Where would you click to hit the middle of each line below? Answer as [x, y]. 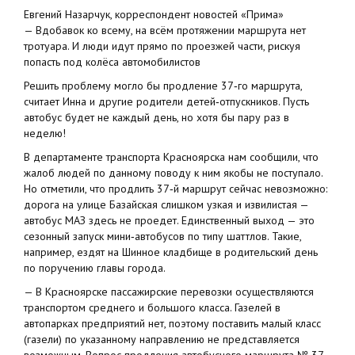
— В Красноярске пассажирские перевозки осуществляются [169, 292]
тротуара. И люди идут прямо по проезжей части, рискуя [162, 46]
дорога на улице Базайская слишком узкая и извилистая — [166, 205]
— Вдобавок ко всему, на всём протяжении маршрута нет [165, 31]
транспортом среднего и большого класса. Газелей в [152, 308]
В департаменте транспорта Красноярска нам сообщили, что [171, 157]
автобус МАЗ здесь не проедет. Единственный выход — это [169, 221]
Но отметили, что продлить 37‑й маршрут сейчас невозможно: [176, 189]
